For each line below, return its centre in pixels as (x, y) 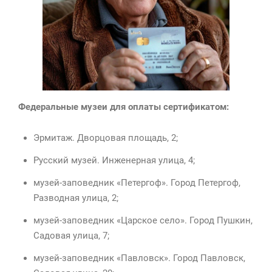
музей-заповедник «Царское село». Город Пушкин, (143, 221)
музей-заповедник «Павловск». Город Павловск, (139, 258)
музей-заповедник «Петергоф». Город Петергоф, (137, 183)
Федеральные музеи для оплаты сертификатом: (124, 107)
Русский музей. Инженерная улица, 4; (114, 161)
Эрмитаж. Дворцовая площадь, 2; (106, 138)
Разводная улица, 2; (76, 198)
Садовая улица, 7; (71, 236)
